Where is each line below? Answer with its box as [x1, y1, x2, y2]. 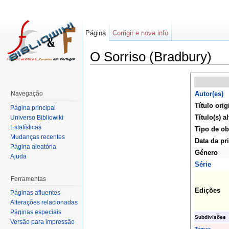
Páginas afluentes [10, 189, 60, 197]
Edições [194, 187, 220, 195]
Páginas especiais [10, 209, 61, 216]
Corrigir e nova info [112, 29, 169, 37]
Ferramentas [11, 175, 46, 182]
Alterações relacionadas [10, 199, 78, 207]
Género [194, 149, 218, 157]
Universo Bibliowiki [10, 113, 63, 121]
